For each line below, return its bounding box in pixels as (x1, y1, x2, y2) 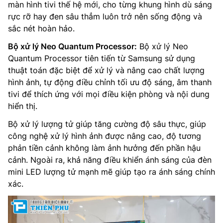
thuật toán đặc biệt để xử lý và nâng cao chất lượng (8, 65, 205, 76)
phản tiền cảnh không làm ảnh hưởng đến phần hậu (8, 143, 201, 153)
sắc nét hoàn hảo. (8, 23, 75, 34)
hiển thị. (8, 101, 37, 111)
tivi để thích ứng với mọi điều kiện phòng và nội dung (8, 89, 210, 100)
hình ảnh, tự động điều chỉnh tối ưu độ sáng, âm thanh (8, 77, 212, 88)
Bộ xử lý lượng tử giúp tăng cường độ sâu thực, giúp (8, 119, 206, 129)
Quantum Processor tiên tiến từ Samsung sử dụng (8, 53, 195, 64)
